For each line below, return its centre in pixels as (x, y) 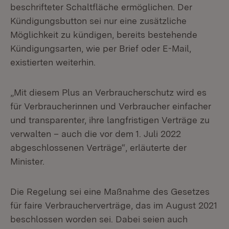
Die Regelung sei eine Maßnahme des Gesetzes (110, 191)
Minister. (27, 161)
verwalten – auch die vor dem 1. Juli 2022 (96, 134)
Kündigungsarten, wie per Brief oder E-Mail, (101, 48)
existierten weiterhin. (53, 62)
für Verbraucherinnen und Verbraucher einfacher (111, 106)
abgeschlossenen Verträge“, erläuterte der (98, 147)
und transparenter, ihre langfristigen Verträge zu (110, 120)
